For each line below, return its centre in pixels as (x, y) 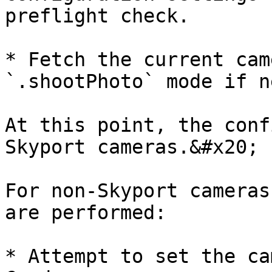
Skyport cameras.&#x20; (132, 147)
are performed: (86, 212)
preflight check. (97, 16)
